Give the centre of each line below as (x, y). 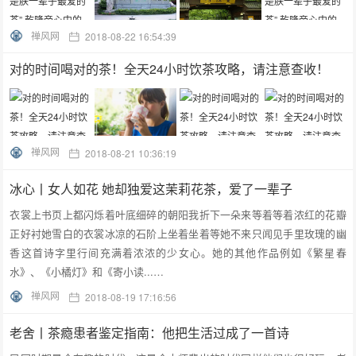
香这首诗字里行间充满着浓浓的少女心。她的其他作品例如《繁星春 (178, 253)
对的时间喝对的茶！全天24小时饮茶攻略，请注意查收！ (170, 69)
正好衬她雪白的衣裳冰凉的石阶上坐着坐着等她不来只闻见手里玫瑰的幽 (178, 234)
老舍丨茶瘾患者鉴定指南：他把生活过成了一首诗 (150, 333)
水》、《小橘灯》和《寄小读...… (87, 272)
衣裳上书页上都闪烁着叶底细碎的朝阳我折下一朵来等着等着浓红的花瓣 (178, 215)
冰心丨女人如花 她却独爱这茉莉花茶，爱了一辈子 (151, 189)
